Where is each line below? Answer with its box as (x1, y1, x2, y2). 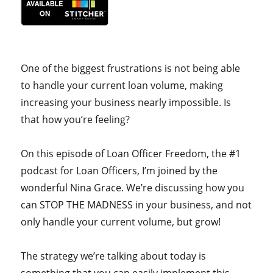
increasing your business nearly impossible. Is (21, 95, 232, 109)
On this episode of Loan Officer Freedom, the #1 (21, 146, 241, 160)
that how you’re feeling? (21, 112, 130, 126)
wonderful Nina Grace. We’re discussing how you (21, 180, 245, 194)
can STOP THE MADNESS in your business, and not (21, 197, 252, 211)
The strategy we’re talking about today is (21, 249, 207, 263)
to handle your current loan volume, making (21, 78, 224, 92)
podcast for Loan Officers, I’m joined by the (21, 163, 218, 177)
